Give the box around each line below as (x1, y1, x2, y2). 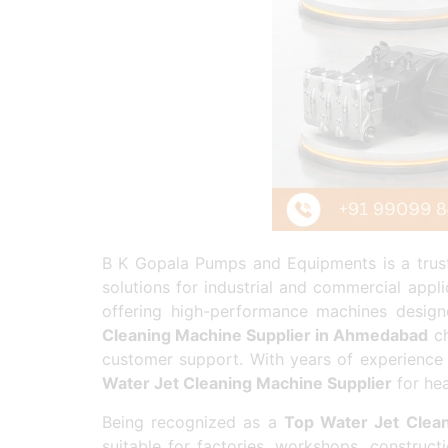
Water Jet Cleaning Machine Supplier (102, 373, 392, 394)
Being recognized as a (102, 411, 284, 432)
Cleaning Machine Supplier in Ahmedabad (102, 325, 429, 346)
